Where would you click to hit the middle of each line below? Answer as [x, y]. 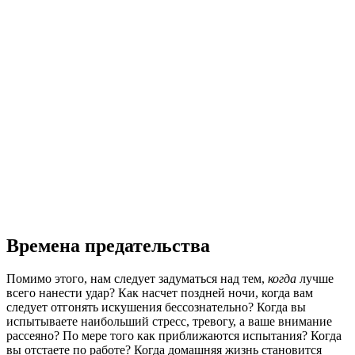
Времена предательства [108, 245]
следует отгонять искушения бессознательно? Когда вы [156, 307]
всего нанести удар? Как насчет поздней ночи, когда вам [160, 293]
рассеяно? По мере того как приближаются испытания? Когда [174, 336]
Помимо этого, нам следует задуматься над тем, [137, 279]
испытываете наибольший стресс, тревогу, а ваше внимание [169, 322]
